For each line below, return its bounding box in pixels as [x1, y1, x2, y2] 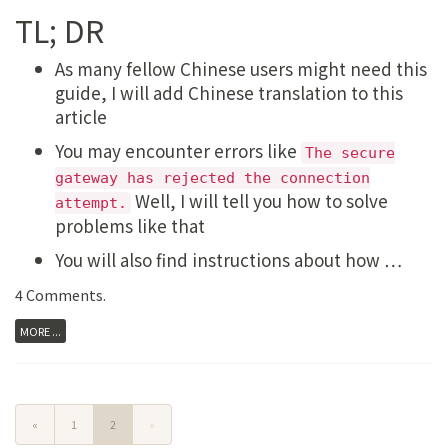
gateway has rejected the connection [55, 169, 370, 188]
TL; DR [15, 8, 104, 53]
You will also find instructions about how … [55, 247, 402, 273]
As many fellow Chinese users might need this [55, 56, 427, 82]
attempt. [55, 194, 127, 213]
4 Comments [15, 284, 103, 306]
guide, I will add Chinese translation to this [55, 80, 403, 106]
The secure [305, 144, 395, 163]
